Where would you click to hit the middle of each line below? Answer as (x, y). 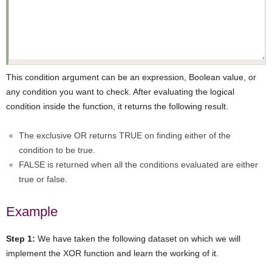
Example (32, 211)
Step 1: (21, 238)
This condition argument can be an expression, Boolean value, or (131, 77)
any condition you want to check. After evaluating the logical (120, 91)
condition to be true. (57, 150)
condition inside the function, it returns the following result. (117, 106)
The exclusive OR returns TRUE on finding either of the (125, 135)
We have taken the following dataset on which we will (138, 238)
